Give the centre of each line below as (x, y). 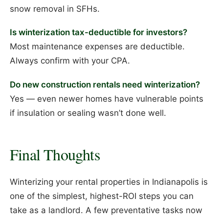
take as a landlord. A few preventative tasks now (106, 210)
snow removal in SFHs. (55, 9)
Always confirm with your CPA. (70, 61)
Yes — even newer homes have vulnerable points (107, 99)
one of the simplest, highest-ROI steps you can (102, 196)
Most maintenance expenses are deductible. (97, 47)
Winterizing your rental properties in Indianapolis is (109, 182)
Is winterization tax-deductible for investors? (99, 33)
